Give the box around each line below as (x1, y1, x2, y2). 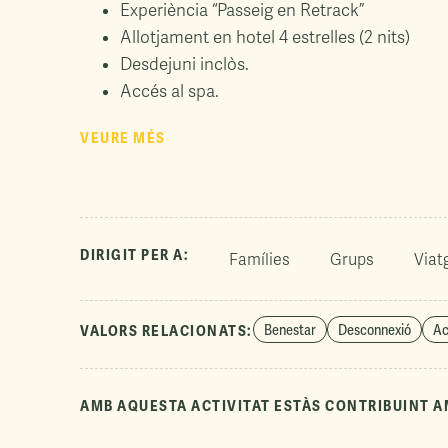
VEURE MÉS (80, 129, 166, 147)
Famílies (229, 250, 290, 270)
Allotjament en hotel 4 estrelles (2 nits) (120, 27, 410, 48)
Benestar (263, 321, 316, 339)
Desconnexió (337, 321, 411, 339)
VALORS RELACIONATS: (80, 322, 253, 340)
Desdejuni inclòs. (120, 54, 249, 75)
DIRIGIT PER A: (80, 246, 189, 264)
